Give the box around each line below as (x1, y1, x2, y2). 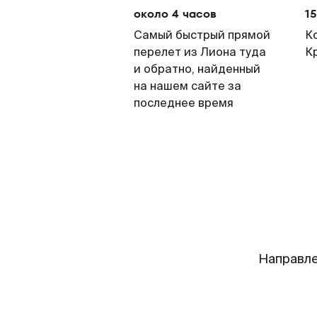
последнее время (134, 96, 234, 110)
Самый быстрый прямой (134, 28, 270, 42)
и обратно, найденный (134, 62, 260, 76)
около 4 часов (134, 6, 217, 22)
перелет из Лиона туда (134, 45, 266, 59)
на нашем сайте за (134, 79, 241, 93)
